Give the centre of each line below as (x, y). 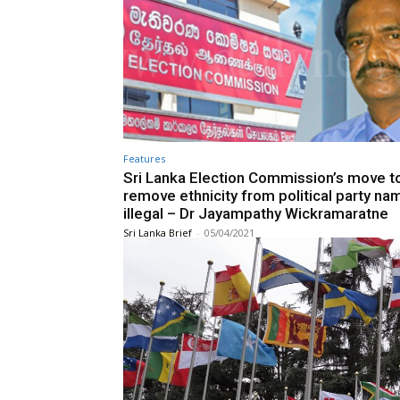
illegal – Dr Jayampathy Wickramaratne (256, 213)
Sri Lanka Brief (158, 232)
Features (144, 158)
